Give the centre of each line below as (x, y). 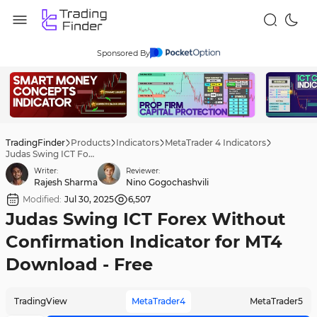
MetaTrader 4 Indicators (215, 143)
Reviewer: (143, 171)
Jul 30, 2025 (89, 199)
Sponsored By (123, 53)
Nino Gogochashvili (167, 182)
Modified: (42, 199)
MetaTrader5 (276, 301)
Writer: (46, 171)
